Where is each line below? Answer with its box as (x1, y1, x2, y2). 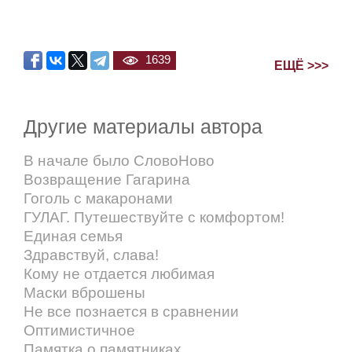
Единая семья (24, 228, 123, 245)
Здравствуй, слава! (24, 247, 159, 264)
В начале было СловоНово (24, 152, 214, 170)
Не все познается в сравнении (24, 303, 239, 321)
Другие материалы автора (24, 115, 262, 138)
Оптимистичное (24, 322, 135, 339)
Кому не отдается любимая (24, 266, 214, 283)
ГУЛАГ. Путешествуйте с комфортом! (24, 209, 284, 226)
